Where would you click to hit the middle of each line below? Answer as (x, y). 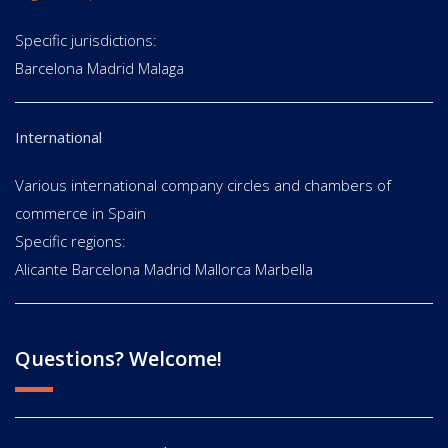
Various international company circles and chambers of (203, 185)
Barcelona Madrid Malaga (99, 68)
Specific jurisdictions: (86, 40)
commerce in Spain (80, 213)
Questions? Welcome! (118, 359)
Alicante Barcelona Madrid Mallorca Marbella (164, 269)
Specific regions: (70, 241)
